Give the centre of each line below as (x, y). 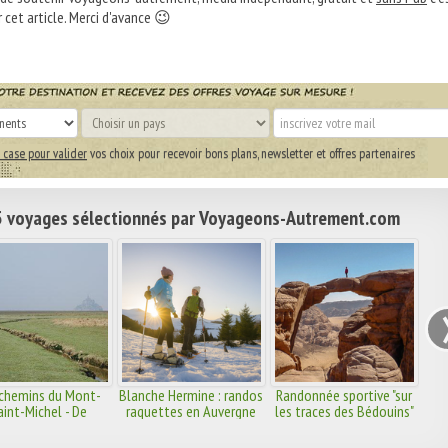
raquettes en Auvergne (191, 411)
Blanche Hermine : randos (191, 395)
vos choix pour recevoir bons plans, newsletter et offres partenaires (251, 153)
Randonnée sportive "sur (344, 395)
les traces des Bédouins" (344, 411)
